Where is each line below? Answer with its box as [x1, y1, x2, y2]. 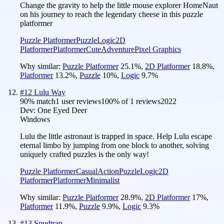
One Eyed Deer [37, 105, 87, 114]
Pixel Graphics [134, 44, 181, 53]
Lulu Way [34, 87, 65, 96]
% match [28, 96, 55, 105]
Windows [20, 114, 50, 123]
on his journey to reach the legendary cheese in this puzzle [20, 9, 203, 18]
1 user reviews [55, 96, 101, 105]
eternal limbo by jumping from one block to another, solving [20, 140, 209, 149]
